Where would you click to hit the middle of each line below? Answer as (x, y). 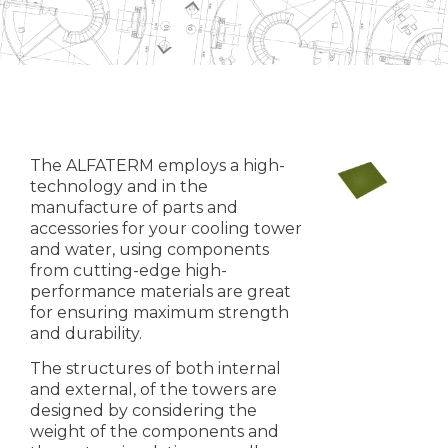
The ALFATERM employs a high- (157, 165)
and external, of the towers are (153, 390)
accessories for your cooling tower (166, 228)
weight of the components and (154, 432)
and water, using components (149, 249)
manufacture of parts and (134, 207)
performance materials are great (160, 291)
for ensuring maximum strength (159, 312)
